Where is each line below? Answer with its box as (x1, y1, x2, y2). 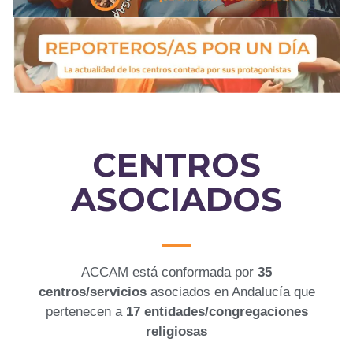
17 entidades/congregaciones (125, 303, 308, 319)
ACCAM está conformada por (81, 264, 258, 280)
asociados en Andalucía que (146, 284, 315, 299)
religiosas (146, 323, 207, 339)
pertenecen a (45, 303, 126, 319)
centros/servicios (38, 284, 147, 299)
